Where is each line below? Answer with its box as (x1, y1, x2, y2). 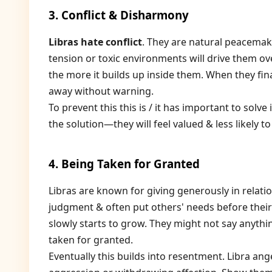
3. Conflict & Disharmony (49, 7, 189, 22)
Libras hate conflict (49, 35, 142, 49)
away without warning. (49, 84, 154, 98)
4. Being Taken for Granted (49, 156, 200, 171)
